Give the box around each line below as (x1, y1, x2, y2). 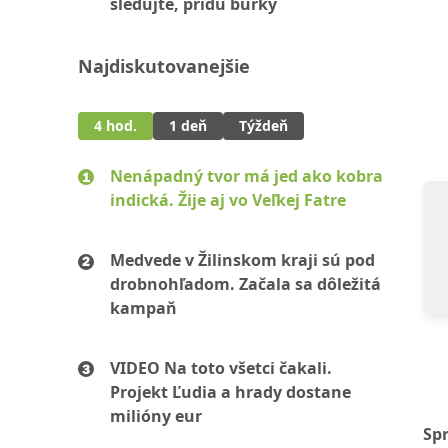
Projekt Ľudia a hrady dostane (110, 381, 351, 403)
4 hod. (94, 116, 137, 135)
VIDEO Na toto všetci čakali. (110, 357, 332, 379)
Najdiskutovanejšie (78, 54, 250, 78)
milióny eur (110, 405, 202, 427)
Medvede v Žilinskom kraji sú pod (110, 249, 375, 271)
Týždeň (239, 116, 288, 135)
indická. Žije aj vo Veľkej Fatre (110, 189, 346, 211)
